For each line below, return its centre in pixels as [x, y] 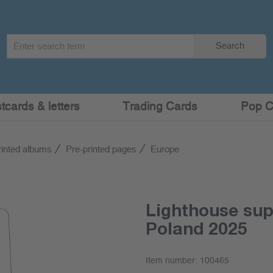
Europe [165, 150]
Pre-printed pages [101, 150]
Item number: [172, 261]
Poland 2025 [196, 228]
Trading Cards [160, 107]
